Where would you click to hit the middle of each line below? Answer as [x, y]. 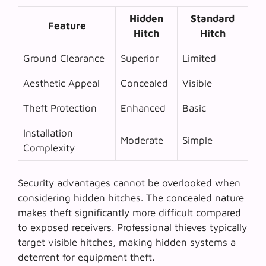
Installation [48, 133]
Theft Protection [60, 108]
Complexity [49, 148]
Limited [199, 58]
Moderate [142, 140]
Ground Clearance [64, 58]
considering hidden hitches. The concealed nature [131, 198]
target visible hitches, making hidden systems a [127, 243]
